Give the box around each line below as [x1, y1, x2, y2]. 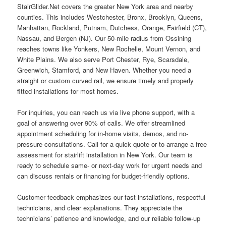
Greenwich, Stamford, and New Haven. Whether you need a [17, 65, 192, 75]
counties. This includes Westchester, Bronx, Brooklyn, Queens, [17, 12, 203, 22]
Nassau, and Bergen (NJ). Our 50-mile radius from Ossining [17, 33, 192, 43]
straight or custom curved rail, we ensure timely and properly [17, 75, 194, 85]
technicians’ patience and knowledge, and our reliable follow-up [17, 213, 201, 223]
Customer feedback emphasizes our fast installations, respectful [17, 192, 206, 202]
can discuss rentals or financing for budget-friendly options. [17, 171, 190, 181]
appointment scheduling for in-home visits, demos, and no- [17, 129, 189, 139]
